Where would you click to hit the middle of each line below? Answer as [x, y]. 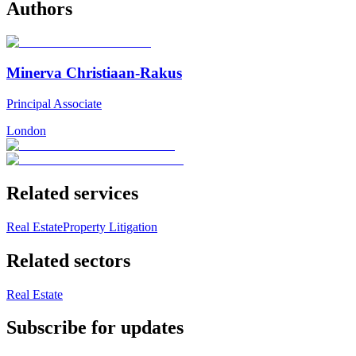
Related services [72, 193]
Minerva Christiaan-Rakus [94, 73]
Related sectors [68, 260]
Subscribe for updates [95, 328]
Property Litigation [110, 226]
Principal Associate [54, 103]
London [26, 130]
